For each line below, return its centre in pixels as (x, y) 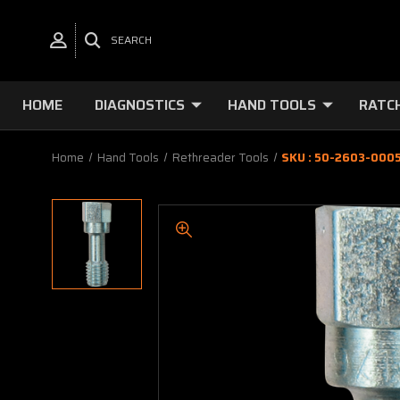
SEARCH (131, 40)
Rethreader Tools (220, 157)
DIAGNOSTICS (139, 104)
